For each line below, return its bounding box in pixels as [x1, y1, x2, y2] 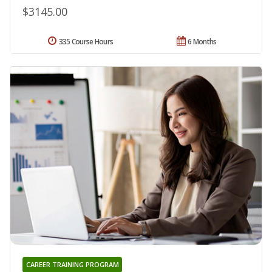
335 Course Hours [58, 36, 114, 47]
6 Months [188, 36, 217, 47]
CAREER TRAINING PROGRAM [25, 260, 119, 270]
